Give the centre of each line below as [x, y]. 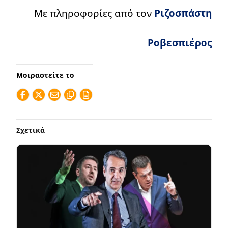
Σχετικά [31, 130]
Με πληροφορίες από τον [94, 13]
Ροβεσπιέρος [180, 42]
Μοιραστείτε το [45, 75]
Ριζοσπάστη [183, 13]
